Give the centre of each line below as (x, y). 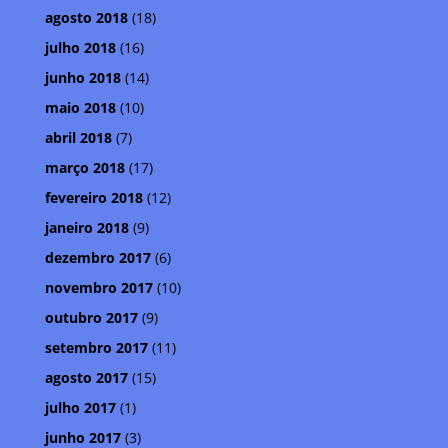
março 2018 (84, 168)
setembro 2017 (96, 348)
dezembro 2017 (97, 258)
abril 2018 (78, 138)
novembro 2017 (98, 288)
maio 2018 (80, 108)
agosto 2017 (86, 378)
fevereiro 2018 (93, 198)
